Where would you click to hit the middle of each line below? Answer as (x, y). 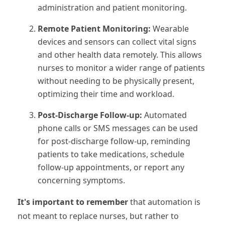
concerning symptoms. (81, 180)
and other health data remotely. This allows (120, 54)
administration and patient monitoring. (112, 7)
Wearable (171, 28)
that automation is (164, 202)
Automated (165, 115)
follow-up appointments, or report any (111, 167)
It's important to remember (73, 202)
